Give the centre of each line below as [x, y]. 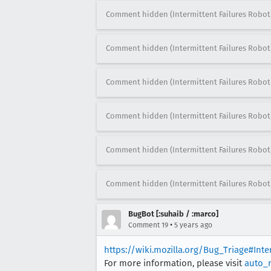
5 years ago [193, 225]
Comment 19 [148, 225]
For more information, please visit [174, 263]
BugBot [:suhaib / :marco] [173, 214]
